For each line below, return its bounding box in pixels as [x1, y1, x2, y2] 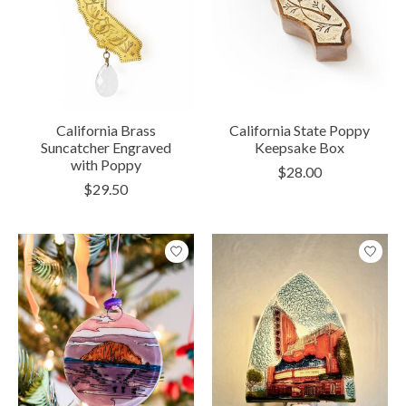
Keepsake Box [255, 139, 345, 157]
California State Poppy [229, 121, 371, 140]
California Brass [55, 121, 156, 140]
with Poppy [70, 156, 141, 174]
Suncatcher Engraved [40, 139, 171, 157]
